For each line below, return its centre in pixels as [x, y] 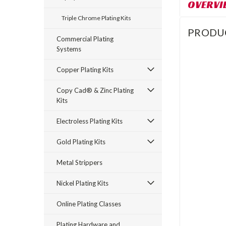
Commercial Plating [85, 39]
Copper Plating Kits [85, 70]
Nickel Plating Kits [82, 183]
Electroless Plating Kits [90, 121]
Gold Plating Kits [81, 142]
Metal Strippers [79, 162]
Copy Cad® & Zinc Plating [95, 90]
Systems [69, 49]
